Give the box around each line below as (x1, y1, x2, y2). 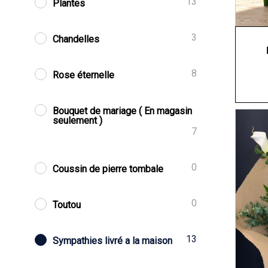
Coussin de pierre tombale (53, 163, 164, 175)
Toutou (53, 199, 81, 211)
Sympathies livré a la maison (53, 235, 173, 246)
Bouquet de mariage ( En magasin (53, 105, 193, 117)
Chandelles (53, 33, 100, 45)
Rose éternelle (53, 69, 115, 81)
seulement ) (53, 115, 103, 126)
